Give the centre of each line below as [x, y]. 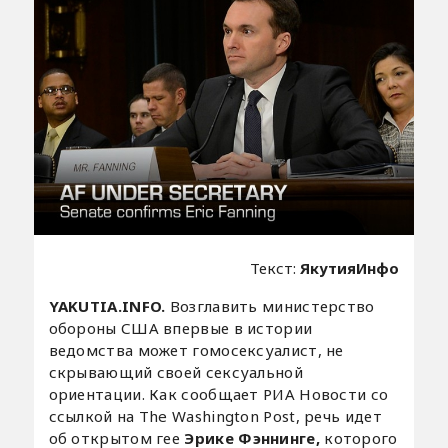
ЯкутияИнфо [350, 268]
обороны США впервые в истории [180, 328]
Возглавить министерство [272, 306]
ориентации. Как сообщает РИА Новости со [218, 394]
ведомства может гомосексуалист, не [196, 350]
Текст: [275, 268]
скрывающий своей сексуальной [175, 372]
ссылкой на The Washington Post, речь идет [215, 416]
